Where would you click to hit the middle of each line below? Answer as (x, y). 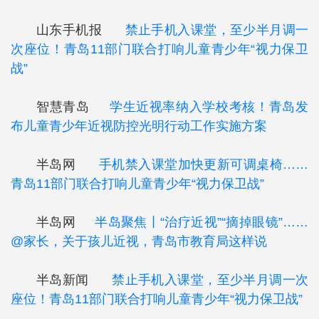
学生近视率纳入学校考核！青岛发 (209, 107)
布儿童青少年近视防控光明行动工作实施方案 (139, 126)
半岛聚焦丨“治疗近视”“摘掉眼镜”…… (202, 222)
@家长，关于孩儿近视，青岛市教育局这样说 (139, 241)
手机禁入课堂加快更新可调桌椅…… (204, 164)
